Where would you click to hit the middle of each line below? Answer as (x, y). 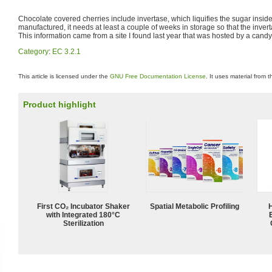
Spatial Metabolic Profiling (194, 206)
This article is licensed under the (64, 76)
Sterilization (83, 223)
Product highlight (59, 104)
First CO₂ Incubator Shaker (83, 206)
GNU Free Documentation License (158, 76)
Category (33, 51)
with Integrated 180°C (83, 215)
